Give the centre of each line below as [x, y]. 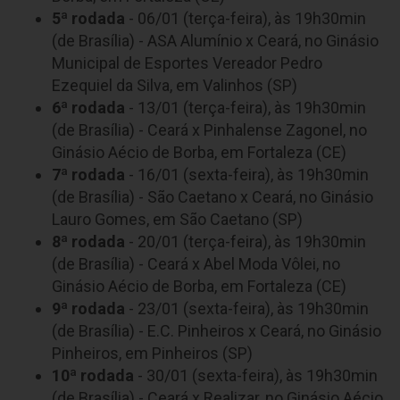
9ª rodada [88, 308]
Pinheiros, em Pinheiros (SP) [152, 353]
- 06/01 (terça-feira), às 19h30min [246, 18]
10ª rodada [93, 375]
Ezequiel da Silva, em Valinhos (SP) [175, 85]
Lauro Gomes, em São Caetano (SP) [177, 219]
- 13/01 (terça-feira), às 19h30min [246, 107]
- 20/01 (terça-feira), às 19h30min [246, 241]
